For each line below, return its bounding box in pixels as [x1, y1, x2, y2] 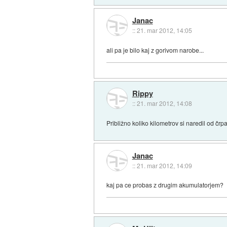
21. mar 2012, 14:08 [136, 99, 192, 108]
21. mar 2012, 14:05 [136, 25, 192, 34]
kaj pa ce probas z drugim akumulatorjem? [106, 180, 224, 190]
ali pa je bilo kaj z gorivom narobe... [106, 45, 204, 54]
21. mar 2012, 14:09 [136, 161, 192, 170]
